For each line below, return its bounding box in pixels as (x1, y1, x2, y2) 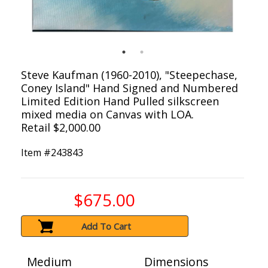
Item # (21, 146, 51, 160)
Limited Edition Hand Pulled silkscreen (21, 94, 219, 109)
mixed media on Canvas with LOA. (21, 107, 194, 122)
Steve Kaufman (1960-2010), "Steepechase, (21, 68, 237, 83)
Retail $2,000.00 (21, 120, 100, 135)
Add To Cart (81, 220, 132, 233)
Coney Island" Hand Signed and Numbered (21, 81, 238, 96)
